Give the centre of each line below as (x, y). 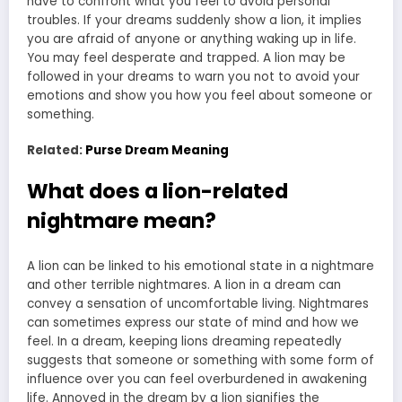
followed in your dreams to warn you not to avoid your (193, 77)
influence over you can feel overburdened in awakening (197, 379)
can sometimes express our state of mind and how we (193, 322)
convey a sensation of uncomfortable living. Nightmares (198, 303)
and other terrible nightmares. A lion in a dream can (184, 284)
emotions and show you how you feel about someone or (200, 96)
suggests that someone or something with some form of (201, 360)
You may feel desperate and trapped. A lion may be (186, 58)
